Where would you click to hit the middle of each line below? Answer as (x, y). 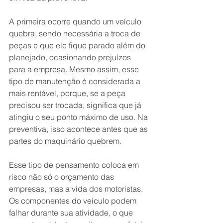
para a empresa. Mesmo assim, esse (75, 69)
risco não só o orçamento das (62, 177)
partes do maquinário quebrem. (65, 141)
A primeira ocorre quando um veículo (76, 22)
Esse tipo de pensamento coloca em (75, 165)
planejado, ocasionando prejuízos (71, 57)
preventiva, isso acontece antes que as (79, 129)
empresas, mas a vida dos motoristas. (77, 189)
